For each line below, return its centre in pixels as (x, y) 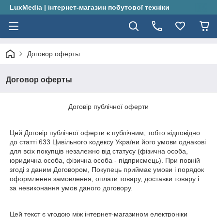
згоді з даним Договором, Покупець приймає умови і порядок (107, 170)
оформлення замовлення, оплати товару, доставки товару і (104, 179)
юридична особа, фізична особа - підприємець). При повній (105, 160)
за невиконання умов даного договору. (71, 188)
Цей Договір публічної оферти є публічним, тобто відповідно (105, 133)
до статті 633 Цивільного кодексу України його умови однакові (108, 142)
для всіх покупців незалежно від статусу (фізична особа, (99, 151)
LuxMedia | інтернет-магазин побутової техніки (90, 7)
